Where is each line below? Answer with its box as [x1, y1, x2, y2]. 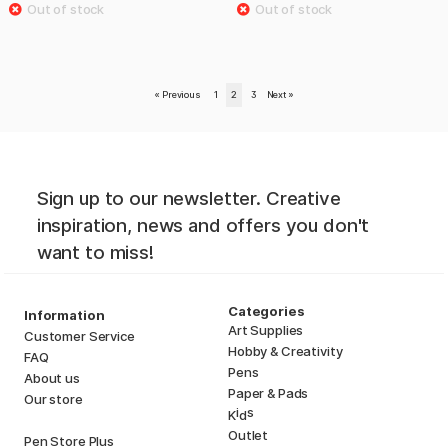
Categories [228, 302, 305, 319]
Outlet [228, 426, 269, 443]
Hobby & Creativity [228, 342, 343, 359]
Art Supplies [228, 321, 304, 338]
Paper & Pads [228, 384, 309, 401]
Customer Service [24, 327, 135, 344]
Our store [24, 390, 83, 407]
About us [24, 369, 80, 386]
